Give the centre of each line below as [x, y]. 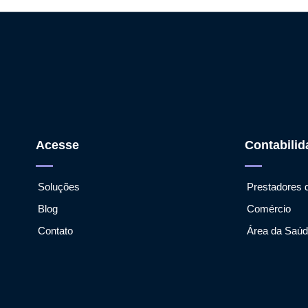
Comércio [268, 208]
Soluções [59, 186]
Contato [56, 230]
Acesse [58, 145]
